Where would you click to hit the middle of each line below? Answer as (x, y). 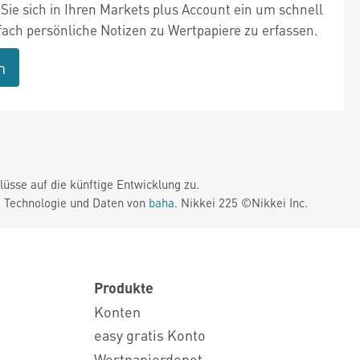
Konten (117, 311)
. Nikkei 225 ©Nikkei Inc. (241, 202)
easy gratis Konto (150, 335)
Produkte (124, 287)
